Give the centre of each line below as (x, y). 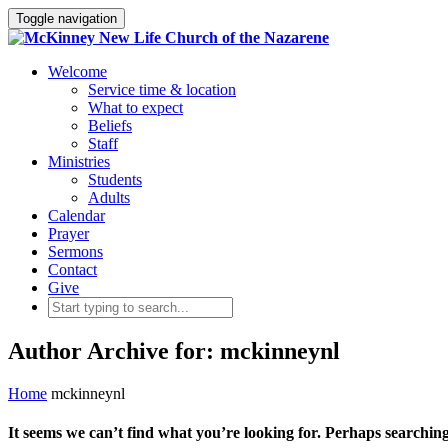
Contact (72, 269)
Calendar (76, 215)
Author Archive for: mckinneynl (174, 350)
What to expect (135, 107)
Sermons (75, 251)
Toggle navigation (66, 18)
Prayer (68, 233)
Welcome (77, 71)
